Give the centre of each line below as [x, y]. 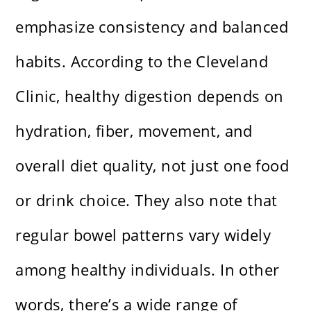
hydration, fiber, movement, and [134, 131]
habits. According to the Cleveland [142, 61]
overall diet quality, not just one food [152, 166]
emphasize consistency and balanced [152, 27]
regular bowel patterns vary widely [143, 235]
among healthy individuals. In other [148, 270]
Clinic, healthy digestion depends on [150, 96]
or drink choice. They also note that [146, 200]
